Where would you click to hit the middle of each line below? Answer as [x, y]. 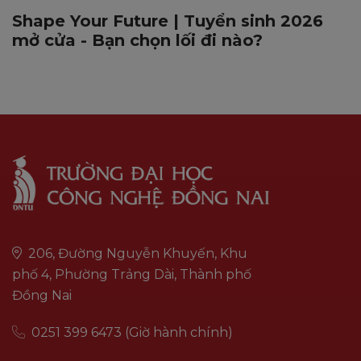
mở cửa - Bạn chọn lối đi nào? [137, 40]
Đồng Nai [42, 295]
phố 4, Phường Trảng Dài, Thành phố [132, 274]
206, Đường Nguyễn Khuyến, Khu [136, 253]
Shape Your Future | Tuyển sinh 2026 [168, 21]
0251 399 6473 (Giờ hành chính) [131, 332]
